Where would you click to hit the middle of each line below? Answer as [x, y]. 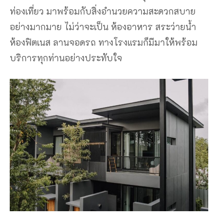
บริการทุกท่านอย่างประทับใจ [66, 58]
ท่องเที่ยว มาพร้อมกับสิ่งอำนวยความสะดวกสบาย [103, 11]
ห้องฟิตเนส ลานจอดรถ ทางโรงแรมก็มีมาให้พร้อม [104, 42]
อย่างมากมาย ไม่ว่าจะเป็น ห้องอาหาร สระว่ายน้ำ [103, 27]
